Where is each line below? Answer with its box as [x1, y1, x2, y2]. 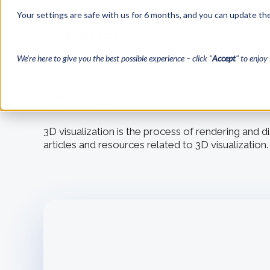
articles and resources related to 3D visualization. [43, 138, 268, 151]
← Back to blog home [43, 98, 145, 110]
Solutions [226, 31, 263, 43]
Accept [212, 52, 236, 63]
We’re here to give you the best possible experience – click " [17, 52, 212, 63]
